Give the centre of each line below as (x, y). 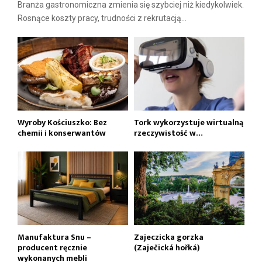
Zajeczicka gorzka (169, 237)
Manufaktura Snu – (54, 237)
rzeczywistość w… (168, 133)
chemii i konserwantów (62, 133)
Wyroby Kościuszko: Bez (62, 122)
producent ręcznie (52, 247)
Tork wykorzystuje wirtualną (189, 122)
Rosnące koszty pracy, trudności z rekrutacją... (102, 18)
